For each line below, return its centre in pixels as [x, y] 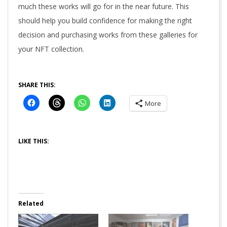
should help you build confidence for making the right [105, 21]
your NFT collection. [51, 49]
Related [31, 204]
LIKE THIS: [34, 141]
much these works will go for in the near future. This [104, 7]
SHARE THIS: [37, 85]
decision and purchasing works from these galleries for [108, 35]
